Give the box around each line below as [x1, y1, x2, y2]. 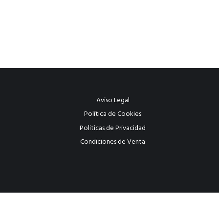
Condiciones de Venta [80, 136, 146, 148]
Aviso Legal [96, 94, 130, 106]
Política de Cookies [84, 109, 142, 120]
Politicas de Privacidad [80, 122, 146, 134]
